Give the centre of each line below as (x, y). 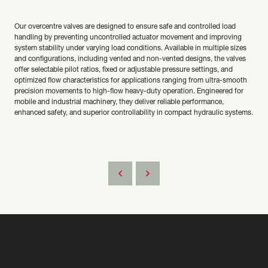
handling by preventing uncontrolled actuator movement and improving (128, 38)
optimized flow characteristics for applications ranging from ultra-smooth (131, 81)
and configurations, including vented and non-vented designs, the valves (130, 60)
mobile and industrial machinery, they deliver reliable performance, (119, 103)
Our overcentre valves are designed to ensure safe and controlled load (125, 27)
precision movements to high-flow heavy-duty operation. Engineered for (129, 92)
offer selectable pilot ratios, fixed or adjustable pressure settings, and (124, 70)
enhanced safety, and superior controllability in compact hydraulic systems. (134, 113)
